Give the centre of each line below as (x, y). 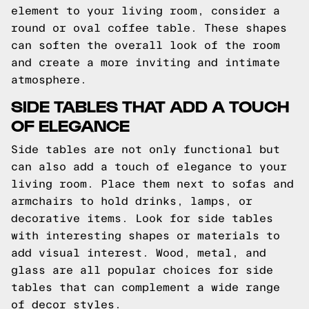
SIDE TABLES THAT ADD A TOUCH (150, 105)
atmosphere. (49, 80)
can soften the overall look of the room (146, 45)
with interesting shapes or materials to (146, 236)
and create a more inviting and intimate (146, 62)
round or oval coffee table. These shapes (149, 28)
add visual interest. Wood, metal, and (139, 253)
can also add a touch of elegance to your (149, 167)
